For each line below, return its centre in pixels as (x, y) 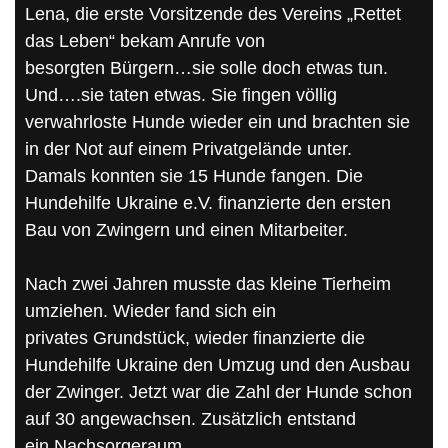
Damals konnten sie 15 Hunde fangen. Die (194, 175)
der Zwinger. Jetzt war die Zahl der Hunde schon (218, 391)
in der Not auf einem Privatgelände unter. (188, 148)
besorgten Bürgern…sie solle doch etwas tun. (206, 67)
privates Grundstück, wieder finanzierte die (195, 337)
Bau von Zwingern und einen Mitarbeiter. (186, 229)
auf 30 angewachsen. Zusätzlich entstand (190, 418)
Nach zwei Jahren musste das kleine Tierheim (208, 283)
